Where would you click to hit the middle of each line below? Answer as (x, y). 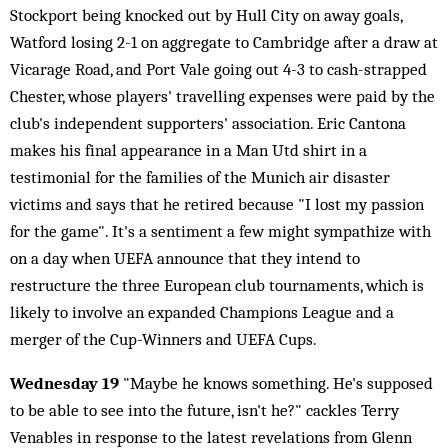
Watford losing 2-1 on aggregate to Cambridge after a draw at (224, 42)
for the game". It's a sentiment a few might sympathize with (220, 231)
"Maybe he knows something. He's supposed (276, 383)
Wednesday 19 (64, 383)
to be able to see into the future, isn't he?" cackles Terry (204, 410)
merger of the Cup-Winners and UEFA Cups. (163, 339)
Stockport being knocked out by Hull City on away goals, (206, 15)
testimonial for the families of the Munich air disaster (200, 177)
